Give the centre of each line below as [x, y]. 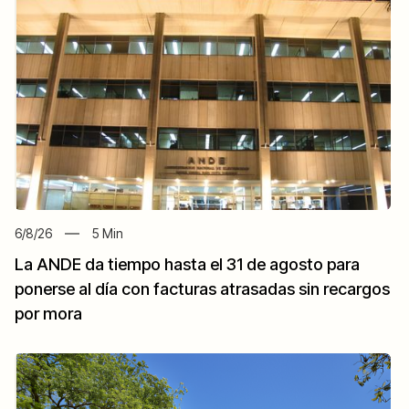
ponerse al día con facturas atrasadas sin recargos [202, 289]
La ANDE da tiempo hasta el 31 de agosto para [187, 265]
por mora [48, 314]
